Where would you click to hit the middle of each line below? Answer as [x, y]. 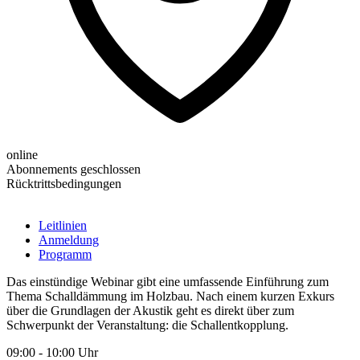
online [22, 155]
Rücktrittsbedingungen [64, 184]
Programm [65, 255]
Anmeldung [69, 240]
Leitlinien [63, 226]
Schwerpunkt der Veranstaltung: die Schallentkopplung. [147, 325]
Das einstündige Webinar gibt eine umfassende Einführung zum [168, 282]
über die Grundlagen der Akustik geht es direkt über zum [150, 311]
